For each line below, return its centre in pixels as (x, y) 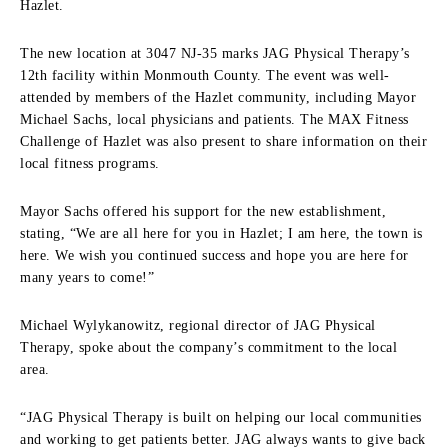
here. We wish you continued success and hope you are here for (214, 255)
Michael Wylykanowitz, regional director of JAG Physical (198, 325)
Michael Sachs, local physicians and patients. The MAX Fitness (214, 119)
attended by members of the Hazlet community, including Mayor (218, 97)
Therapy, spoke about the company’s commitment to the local (208, 347)
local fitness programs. (90, 163)
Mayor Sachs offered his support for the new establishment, (203, 211)
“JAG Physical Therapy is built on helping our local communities (221, 417)
